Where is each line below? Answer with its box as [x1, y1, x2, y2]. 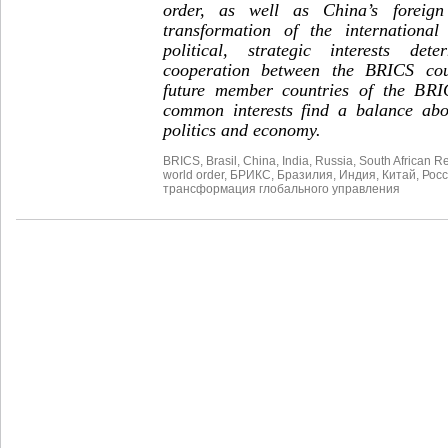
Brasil [206, 153, 237, 168]
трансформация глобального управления [163, 181, 400, 196]
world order [163, 167, 224, 182]
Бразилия [277, 167, 333, 182]
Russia [315, 153, 353, 168]
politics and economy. [163, 119, 321, 140]
